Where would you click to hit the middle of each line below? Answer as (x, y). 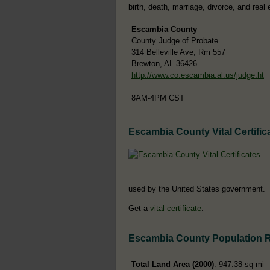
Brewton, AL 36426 (164, 63)
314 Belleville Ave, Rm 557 (178, 52)
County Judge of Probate (175, 40)
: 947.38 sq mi (239, 264)
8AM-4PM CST (158, 98)
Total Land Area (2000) (173, 264)
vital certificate (176, 208)
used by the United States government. (197, 189)
